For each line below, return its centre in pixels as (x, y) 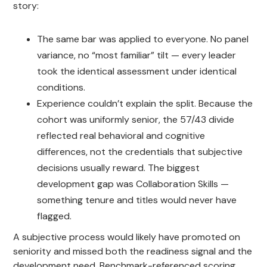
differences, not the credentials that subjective (140, 151)
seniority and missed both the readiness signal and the (133, 251)
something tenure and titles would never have (137, 200)
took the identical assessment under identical (137, 71)
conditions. (61, 87)
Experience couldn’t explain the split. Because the (145, 103)
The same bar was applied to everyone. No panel (143, 39)
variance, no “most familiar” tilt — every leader (137, 55)
